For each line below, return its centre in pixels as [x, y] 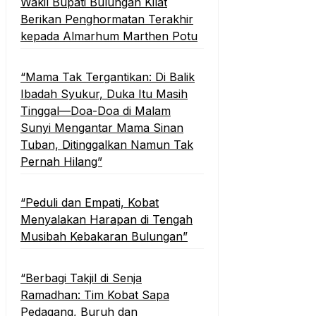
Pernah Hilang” [61, 162]
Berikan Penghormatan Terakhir [107, 19]
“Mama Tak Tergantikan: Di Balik [108, 77]
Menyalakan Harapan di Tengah [107, 220]
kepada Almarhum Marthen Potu [109, 36]
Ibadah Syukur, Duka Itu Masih [104, 94]
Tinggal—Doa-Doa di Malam [96, 111]
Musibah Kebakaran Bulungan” [104, 237]
